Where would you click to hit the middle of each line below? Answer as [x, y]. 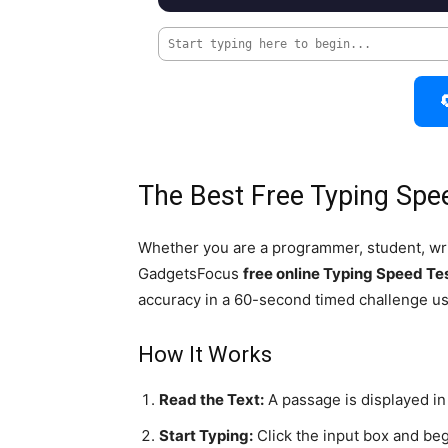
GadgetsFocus [190, 274]
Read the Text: [211, 400]
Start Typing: [206, 436]
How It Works [205, 355]
